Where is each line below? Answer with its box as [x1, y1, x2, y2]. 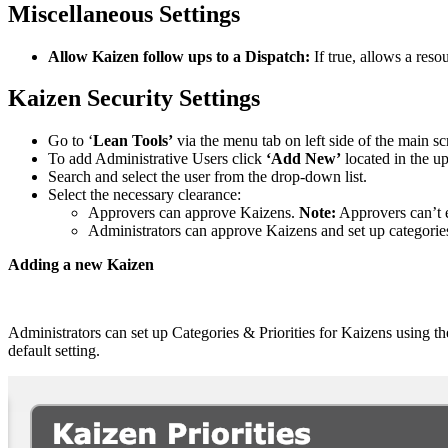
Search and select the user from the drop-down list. [48, 168, 367, 186]
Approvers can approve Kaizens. [88, 204, 299, 222]
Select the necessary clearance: [48, 186, 241, 204]
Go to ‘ [48, 132, 93, 150]
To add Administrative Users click [48, 150, 266, 168]
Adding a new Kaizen [8, 256, 154, 274]
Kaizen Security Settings [8, 85, 260, 112]
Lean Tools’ [93, 132, 177, 150]
